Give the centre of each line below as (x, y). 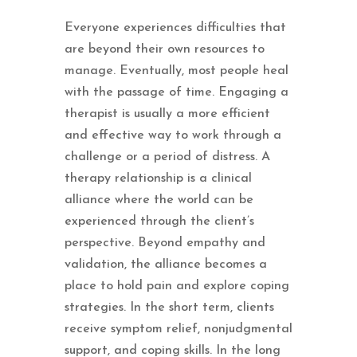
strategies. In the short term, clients (169, 307)
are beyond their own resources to (164, 49)
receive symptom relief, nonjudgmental (178, 329)
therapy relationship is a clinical (158, 178)
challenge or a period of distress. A (167, 157)
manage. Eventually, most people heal (176, 71)
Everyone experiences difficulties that (175, 27)
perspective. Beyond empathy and (165, 243)
